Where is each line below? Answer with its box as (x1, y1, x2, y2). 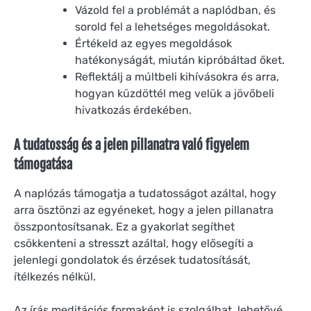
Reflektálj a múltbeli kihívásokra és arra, (75, 69, 279, 83)
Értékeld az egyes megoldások (75, 36, 232, 50)
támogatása (14, 155, 72, 173)
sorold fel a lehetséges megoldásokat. (75, 19, 270, 33)
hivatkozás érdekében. (75, 103, 192, 117)
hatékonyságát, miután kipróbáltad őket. (75, 53, 285, 67)
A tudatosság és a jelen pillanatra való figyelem (14, 136, 249, 153)
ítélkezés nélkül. (14, 269, 96, 283)
